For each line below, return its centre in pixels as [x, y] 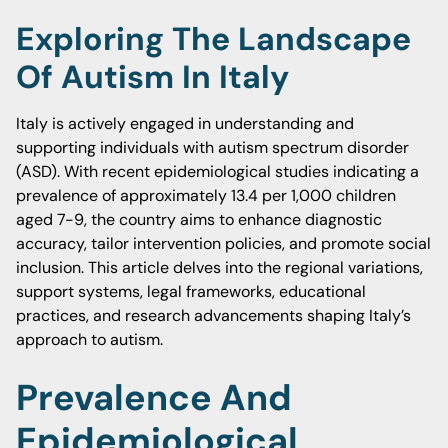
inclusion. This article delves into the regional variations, [219, 267]
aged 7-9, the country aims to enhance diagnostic [199, 219]
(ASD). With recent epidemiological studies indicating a [217, 171]
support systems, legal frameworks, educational [191, 291]
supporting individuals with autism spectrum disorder [212, 147]
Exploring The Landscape [213, 39]
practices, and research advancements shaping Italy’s [213, 315]
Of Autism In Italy [152, 77]
